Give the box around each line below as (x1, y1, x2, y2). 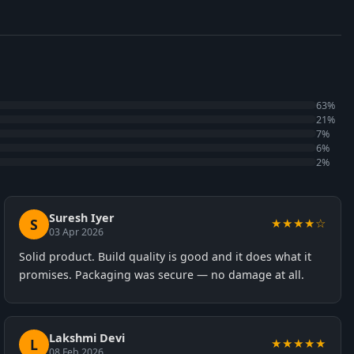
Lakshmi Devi (49, 330, 126, 345)
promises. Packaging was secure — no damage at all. (19, 267, 305, 282)
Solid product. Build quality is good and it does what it (19, 249, 312, 264)
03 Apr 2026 (49, 225, 104, 239)
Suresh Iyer (49, 210, 115, 225)
